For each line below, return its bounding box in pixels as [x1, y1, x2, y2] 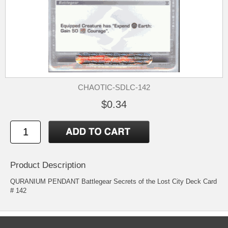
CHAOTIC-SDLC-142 [78, 83, 150, 92]
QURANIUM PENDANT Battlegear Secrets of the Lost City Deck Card [10, 178, 217, 186]
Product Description [10, 160, 85, 170]
